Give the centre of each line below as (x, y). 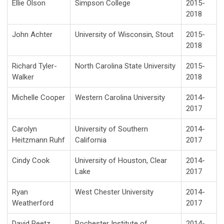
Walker (23, 77)
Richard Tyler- (34, 66)
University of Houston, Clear (121, 161)
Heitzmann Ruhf (38, 140)
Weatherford (33, 203)
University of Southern (111, 129)
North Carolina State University (125, 66)
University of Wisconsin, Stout (124, 35)
